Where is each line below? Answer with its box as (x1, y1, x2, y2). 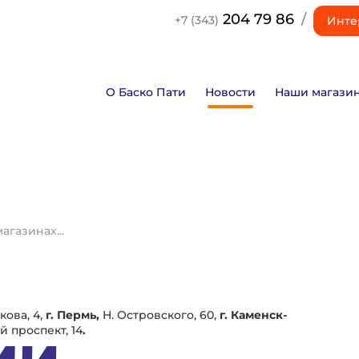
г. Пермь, (46, 307, 103, 322)
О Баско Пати (105, 84, 186, 99)
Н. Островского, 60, (103, 307, 220, 322)
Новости (204, 84, 256, 99)
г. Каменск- (220, 307, 287, 322)
